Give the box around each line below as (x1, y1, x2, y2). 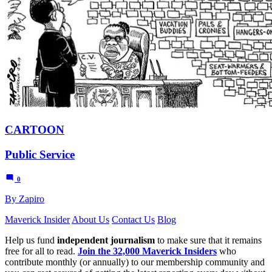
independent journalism (57, 234, 155, 245)
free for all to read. (5, 245, 78, 256)
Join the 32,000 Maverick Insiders (78, 245, 217, 256)
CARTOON (5, 123, 64, 137)
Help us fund (5, 234, 57, 245)
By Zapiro (5, 193, 44, 204)
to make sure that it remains (155, 234, 262, 245)
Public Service (5, 148, 75, 161)
